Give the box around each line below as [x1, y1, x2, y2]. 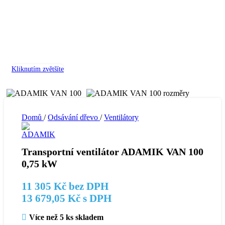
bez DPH [66, 180, 108, 192]
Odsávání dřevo [48, 113, 100, 122]
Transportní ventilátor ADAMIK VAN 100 [22, 146, 203, 158]
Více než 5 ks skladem [29, 212, 103, 221]
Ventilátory [104, 113, 139, 122]
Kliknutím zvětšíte [12, 64, 64, 73]
